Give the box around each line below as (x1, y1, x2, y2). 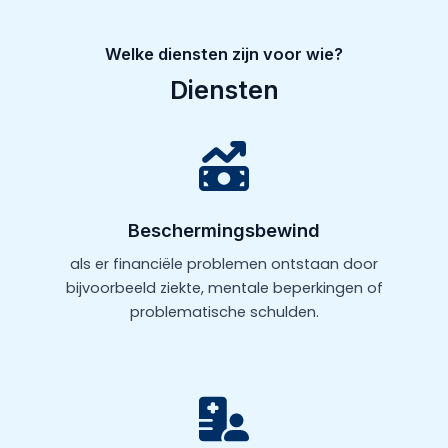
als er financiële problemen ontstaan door (70, 254, 378, 275)
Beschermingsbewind (128, 219, 320, 242)
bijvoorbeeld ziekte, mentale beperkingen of (65, 278, 383, 299)
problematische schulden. (129, 302, 319, 323)
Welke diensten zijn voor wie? (105, 44, 343, 65)
